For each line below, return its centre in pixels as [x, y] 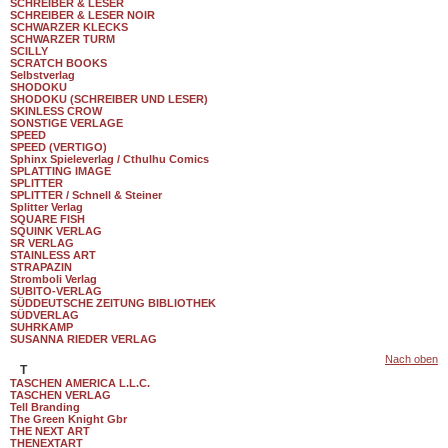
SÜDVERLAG [44, 315]
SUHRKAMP [41, 327]
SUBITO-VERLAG [56, 291]
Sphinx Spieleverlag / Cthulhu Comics [109, 159]
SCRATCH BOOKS [58, 63]
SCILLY [29, 51]
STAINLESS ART [53, 255]
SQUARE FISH [47, 219]
